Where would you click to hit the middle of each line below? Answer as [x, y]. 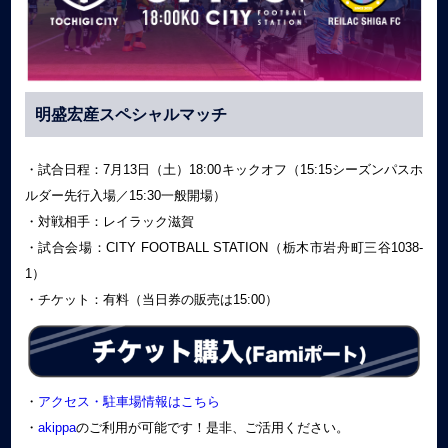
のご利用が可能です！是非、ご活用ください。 [212, 427]
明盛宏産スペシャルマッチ [130, 115]
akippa [56, 427]
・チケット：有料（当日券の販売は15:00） [151, 300]
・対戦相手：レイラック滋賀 [109, 222]
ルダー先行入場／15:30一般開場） [125, 196]
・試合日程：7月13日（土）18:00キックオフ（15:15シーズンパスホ [224, 170]
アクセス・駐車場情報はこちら [128, 401]
